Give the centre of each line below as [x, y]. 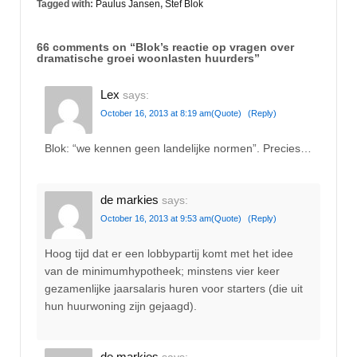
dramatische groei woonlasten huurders [145, 58]
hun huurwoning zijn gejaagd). [121, 306]
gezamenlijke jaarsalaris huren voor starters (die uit [174, 289]
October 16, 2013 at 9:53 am [156, 218]
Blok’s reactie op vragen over [215, 47]
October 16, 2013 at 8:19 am [156, 113]
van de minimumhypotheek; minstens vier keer [162, 271]
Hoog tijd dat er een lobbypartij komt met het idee [169, 254]
